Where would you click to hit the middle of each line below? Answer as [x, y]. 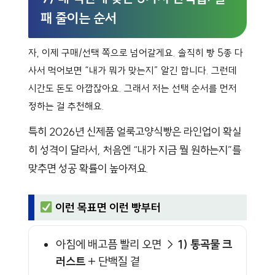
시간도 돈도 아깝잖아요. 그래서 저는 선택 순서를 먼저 [133, 89]
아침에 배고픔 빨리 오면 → [117, 245]
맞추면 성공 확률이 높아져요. [88, 169]
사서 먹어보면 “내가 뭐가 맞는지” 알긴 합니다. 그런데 [133, 71]
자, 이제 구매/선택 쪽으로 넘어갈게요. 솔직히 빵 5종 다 [136, 53]
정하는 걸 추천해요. [66, 107]
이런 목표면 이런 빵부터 [107, 207]
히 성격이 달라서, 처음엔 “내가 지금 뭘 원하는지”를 [135, 150]
